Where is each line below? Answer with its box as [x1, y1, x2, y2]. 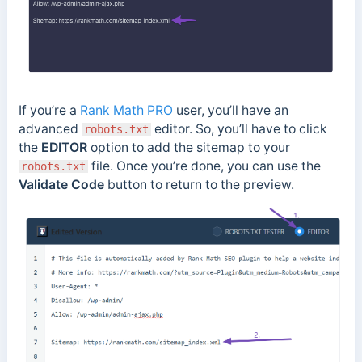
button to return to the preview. [103, 176, 294, 192]
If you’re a [18, 102, 80, 118]
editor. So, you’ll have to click [150, 120, 327, 137]
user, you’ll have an [172, 102, 288, 118]
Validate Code [18, 176, 104, 192]
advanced [18, 120, 82, 137]
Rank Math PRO [79, 102, 173, 118]
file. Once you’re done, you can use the [87, 158, 321, 174]
